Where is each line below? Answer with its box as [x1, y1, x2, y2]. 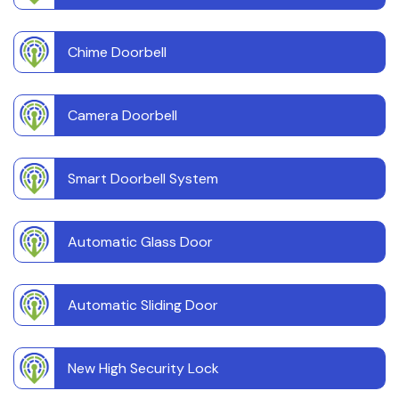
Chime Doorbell [68, 43, 167, 62]
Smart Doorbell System [68, 169, 218, 189]
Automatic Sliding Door [68, 296, 218, 315]
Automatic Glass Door [68, 232, 213, 252]
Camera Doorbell [68, 106, 177, 126]
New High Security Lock [68, 359, 219, 379]
